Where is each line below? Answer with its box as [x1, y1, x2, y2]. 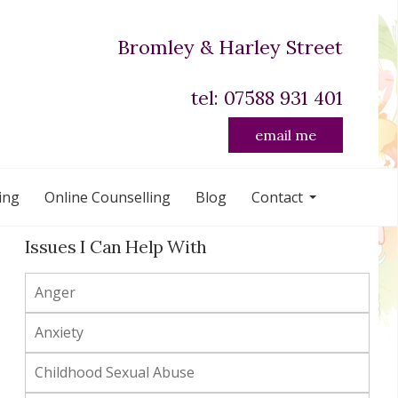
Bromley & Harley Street [117, 35, 343, 60]
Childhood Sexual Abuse [34, 362, 195, 383]
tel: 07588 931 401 [191, 85, 343, 110]
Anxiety [34, 322, 84, 343]
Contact [251, 187, 303, 208]
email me [255, 125, 316, 144]
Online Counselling [44, 187, 171, 208]
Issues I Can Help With [24, 235, 207, 259]
